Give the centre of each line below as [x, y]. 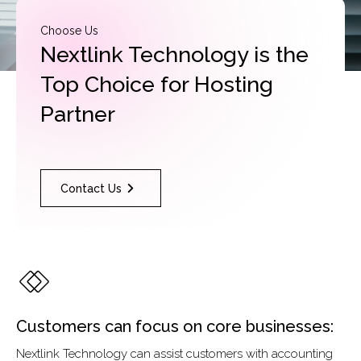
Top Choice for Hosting [157, 84]
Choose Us [69, 31]
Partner [78, 114]
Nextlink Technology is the [174, 54]
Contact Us [91, 188]
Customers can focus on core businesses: [175, 326]
